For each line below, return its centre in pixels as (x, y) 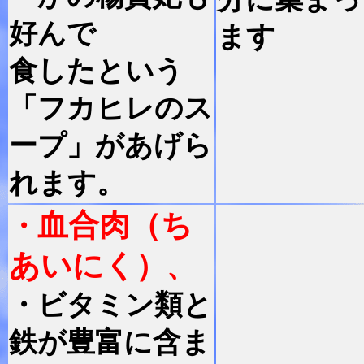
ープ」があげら (110, 145)
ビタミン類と (125, 305)
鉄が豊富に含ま (110, 342)
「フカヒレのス (111, 108)
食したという (96, 71)
